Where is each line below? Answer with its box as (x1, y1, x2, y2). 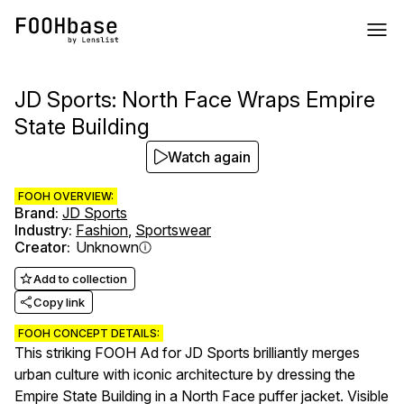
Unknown (76, 238, 139, 256)
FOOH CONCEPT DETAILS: (18, 326, 160, 340)
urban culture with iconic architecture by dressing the (14, 365, 355, 383)
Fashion (76, 221, 128, 239)
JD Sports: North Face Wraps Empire (14, 87, 375, 113)
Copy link (33, 295, 85, 309)
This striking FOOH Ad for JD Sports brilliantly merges (14, 344, 360, 362)
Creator (14, 238, 67, 256)
